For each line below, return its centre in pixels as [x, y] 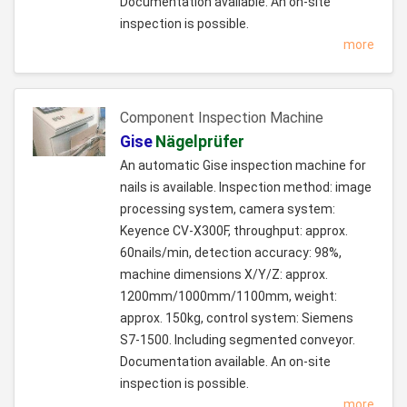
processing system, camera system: [228, 209]
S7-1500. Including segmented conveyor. [238, 340]
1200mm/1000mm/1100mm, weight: [228, 297]
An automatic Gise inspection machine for [243, 166]
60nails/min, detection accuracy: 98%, [231, 253]
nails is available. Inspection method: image [246, 188]
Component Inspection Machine [222, 118]
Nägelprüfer [200, 142]
